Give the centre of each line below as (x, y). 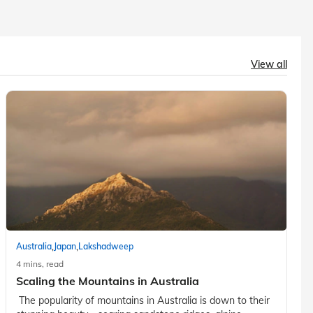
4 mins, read (39, 263)
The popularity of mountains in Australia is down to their (143, 300)
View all (269, 64)
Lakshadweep (105, 247)
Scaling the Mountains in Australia (107, 281)
